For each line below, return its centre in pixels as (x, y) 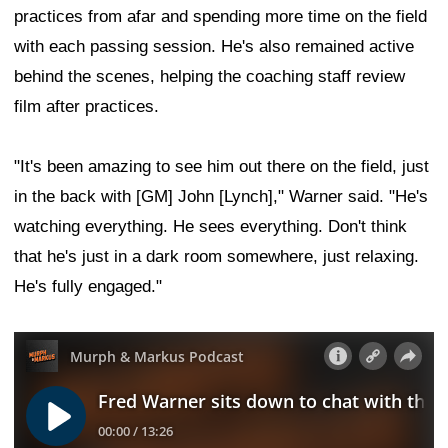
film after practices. (86, 106)
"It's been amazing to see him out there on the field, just (221, 166)
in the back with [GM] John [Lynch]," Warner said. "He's (221, 196)
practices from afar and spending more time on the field (220, 16)
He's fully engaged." (88, 286)
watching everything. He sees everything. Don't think (210, 226)
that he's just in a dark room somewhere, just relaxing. (216, 256)
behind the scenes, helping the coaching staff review (209, 76)
